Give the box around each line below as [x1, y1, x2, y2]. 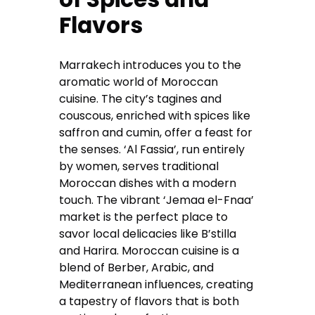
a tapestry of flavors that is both [59, 293, 240, 310]
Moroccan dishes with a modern [59, 175, 237, 192]
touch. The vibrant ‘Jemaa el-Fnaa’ [59, 192, 255, 209]
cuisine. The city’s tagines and [59, 91, 222, 108]
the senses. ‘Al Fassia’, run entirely [59, 141, 245, 158]
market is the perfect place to [59, 209, 229, 226]
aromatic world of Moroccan [59, 74, 219, 91]
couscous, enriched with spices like [59, 108, 251, 124]
